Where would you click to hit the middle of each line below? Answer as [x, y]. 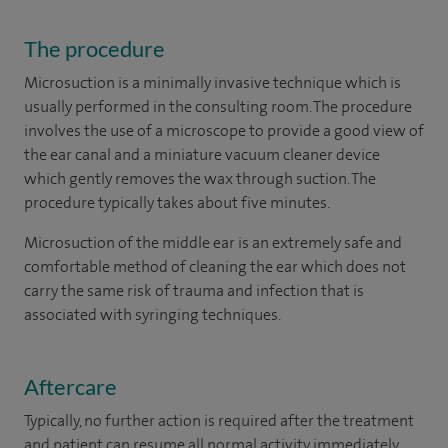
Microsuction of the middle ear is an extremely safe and [213, 242]
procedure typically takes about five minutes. [177, 202]
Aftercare [70, 386]
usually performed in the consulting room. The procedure [218, 106]
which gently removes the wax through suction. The [200, 178]
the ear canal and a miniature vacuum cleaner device [202, 154]
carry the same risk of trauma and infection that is [194, 290]
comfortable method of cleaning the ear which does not [215, 266]
